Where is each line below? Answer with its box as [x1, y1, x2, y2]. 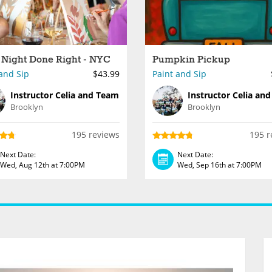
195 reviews [72, 129, 120, 140]
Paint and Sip [152, 68, 206, 80]
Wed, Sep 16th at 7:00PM [177, 159, 262, 170]
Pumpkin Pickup [152, 53, 230, 66]
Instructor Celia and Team [10, 89, 119, 101]
